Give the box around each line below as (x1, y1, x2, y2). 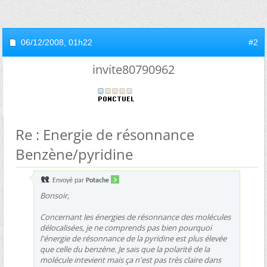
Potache (86, 177, 109, 184)
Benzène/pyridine (15, 144, 133, 164)
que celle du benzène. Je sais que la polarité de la (40, 244, 210, 254)
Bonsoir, (40, 190, 69, 201)
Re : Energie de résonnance (15, 125, 194, 144)
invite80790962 (92, 61, 175, 77)
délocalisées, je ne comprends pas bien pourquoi (40, 222, 212, 233)
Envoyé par (51, 177, 86, 184)
